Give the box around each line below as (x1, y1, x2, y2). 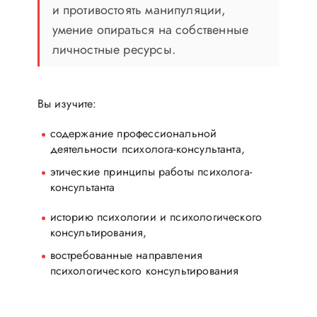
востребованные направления (50, 246, 203, 263)
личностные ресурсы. (52, 40, 175, 59)
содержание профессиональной (50, 125, 217, 142)
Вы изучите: (37, 95, 97, 112)
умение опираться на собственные (52, 20, 249, 39)
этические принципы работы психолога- (50, 163, 252, 180)
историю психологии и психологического (50, 208, 263, 225)
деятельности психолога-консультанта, (50, 140, 245, 157)
